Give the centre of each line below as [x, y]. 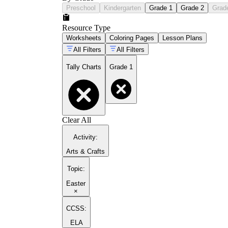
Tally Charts [84, 67]
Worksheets [84, 38]
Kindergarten [122, 8]
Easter [76, 183]
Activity [84, 137]
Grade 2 [192, 8]
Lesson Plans [182, 38]
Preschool [81, 8]
